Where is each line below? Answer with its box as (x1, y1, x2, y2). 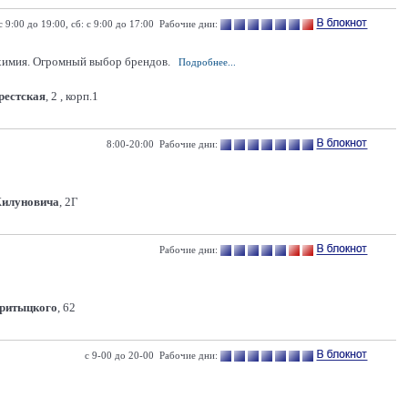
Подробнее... (178, 56, 236, 67)
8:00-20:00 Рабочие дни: (107, 138, 218, 149)
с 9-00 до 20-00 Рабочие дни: (85, 350, 218, 361)
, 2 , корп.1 (46, 89, 98, 103)
